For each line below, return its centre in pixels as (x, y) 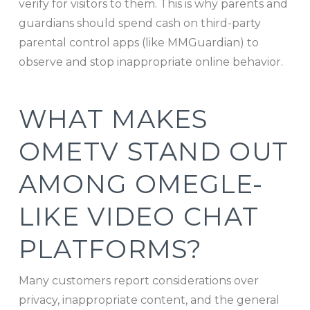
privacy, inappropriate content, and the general (149, 300)
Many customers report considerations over (138, 280)
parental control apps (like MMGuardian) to (138, 42)
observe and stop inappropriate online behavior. (151, 62)
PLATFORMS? (110, 249)
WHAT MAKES (113, 119)
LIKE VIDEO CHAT (139, 217)
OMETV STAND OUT (154, 152)
